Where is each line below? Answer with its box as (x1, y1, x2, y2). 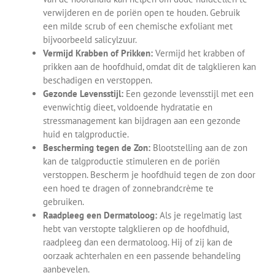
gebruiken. (43, 196, 84, 208)
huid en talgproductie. (43, 128, 129, 141)
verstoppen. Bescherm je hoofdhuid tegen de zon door (43, 169, 255, 181)
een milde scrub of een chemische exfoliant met (43, 20, 233, 33)
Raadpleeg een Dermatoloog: (43, 209, 157, 222)
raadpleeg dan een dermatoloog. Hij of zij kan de (43, 236, 233, 249)
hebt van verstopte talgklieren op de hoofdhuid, (43, 223, 228, 235)
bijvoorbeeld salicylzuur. (43, 34, 137, 46)
